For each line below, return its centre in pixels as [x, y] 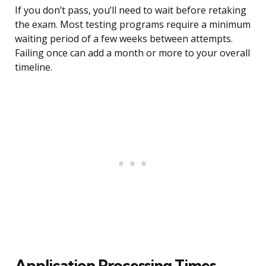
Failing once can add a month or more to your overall [132, 53]
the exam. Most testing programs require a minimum [133, 25]
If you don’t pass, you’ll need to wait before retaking [131, 10]
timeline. [34, 67]
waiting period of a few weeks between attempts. [124, 39]
